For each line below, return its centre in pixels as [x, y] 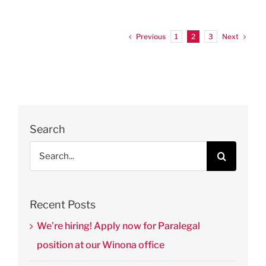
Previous [151, 36]
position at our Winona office [101, 245]
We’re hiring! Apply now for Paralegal [118, 226]
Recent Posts [63, 204]
